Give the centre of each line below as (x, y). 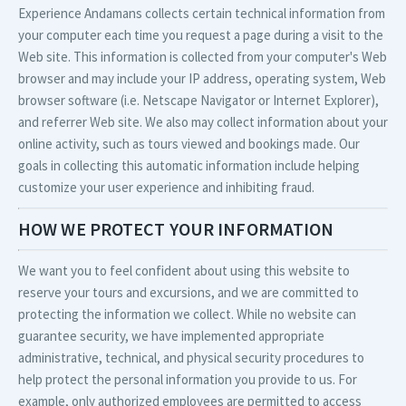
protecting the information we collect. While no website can (187, 314)
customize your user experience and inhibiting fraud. (166, 187)
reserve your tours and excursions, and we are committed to (188, 292)
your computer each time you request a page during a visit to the (201, 35)
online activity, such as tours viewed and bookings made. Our (189, 144)
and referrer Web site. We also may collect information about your (203, 122)
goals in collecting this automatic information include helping (189, 165)
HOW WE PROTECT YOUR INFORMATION (176, 229)
